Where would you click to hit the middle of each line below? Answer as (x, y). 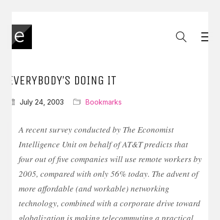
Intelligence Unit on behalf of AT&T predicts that (103, 144)
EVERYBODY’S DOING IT (62, 80)
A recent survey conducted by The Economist (96, 129)
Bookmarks (104, 102)
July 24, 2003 (42, 102)
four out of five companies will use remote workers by (110, 159)
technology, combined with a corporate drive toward (110, 203)
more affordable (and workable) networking (94, 188)
